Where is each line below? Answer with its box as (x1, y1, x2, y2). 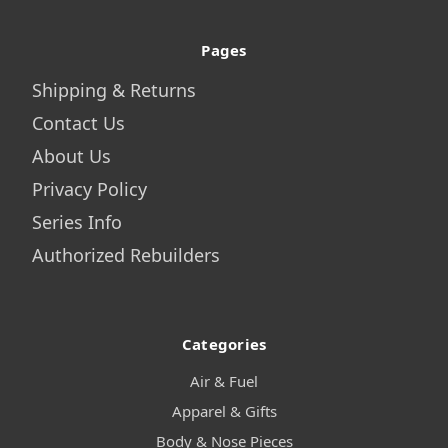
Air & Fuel (190, 371, 258, 392)
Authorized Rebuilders (31, 243, 220, 268)
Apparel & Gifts (171, 401, 277, 422)
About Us (31, 144, 111, 169)
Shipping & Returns (31, 78, 196, 103)
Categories (181, 334, 267, 355)
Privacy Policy (31, 177, 147, 202)
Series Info (31, 210, 122, 235)
